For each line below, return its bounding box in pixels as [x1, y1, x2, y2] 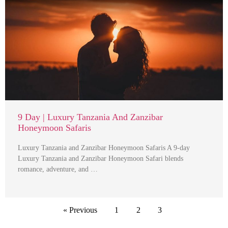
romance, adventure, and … [18, 165, 98, 173]
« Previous [63, 206, 97, 214]
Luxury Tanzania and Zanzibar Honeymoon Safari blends [18, 155, 183, 162]
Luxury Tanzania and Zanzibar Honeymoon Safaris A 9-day [18, 144, 190, 152]
